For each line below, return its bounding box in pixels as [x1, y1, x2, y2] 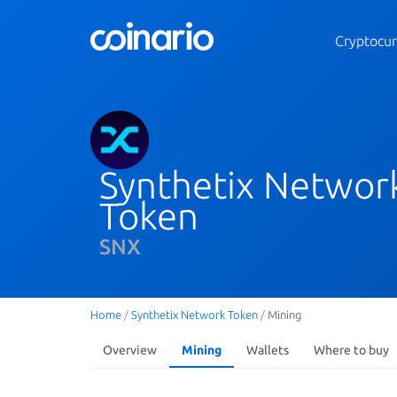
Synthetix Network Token [131, 308, 258, 321]
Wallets [246, 343, 289, 357]
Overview [103, 343, 157, 357]
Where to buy [314, 343, 389, 357]
